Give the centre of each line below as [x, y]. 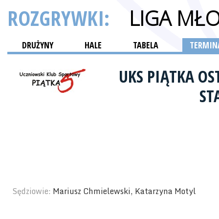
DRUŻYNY [38, 45]
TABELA [146, 45]
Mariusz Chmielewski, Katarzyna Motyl [124, 191]
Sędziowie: [33, 191]
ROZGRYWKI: [61, 18]
